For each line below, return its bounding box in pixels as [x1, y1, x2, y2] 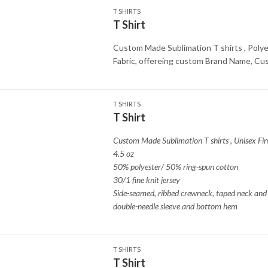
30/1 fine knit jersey [112, 175, 182, 185]
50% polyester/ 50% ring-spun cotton [112, 162, 240, 172]
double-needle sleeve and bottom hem [112, 201, 237, 211]
